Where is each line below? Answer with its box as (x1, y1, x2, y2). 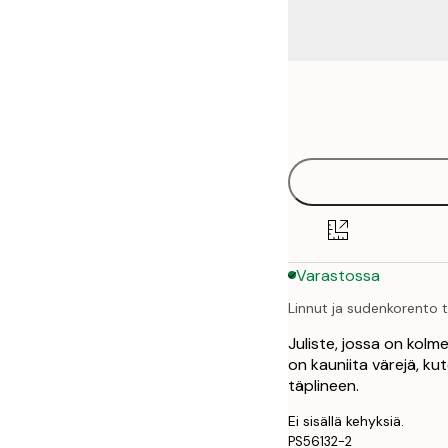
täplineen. (288, 375, 359, 397)
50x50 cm (336, 89, 405, 107)
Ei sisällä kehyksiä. (288, 412, 404, 431)
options (288, 112, 375, 144)
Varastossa (296, 264, 380, 286)
